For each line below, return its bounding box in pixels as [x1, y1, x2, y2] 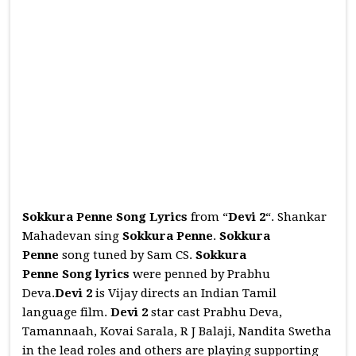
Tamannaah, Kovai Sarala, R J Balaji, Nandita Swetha [22, 324, 332, 339]
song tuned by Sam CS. [62, 248, 196, 262]
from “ [188, 210, 229, 224]
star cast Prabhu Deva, [151, 305, 283, 319]
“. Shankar [265, 210, 327, 224]
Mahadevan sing [22, 229, 123, 243]
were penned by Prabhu [130, 267, 271, 281]
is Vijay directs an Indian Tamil [95, 286, 277, 300]
